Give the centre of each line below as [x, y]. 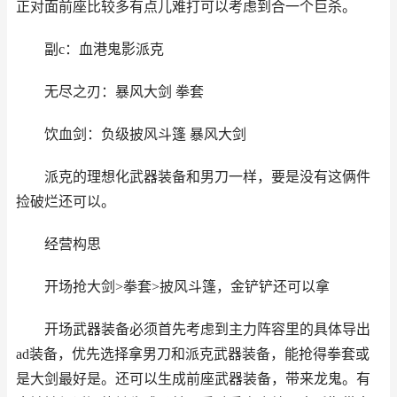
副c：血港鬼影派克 [104, 49]
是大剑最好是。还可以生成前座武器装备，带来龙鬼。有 [193, 379]
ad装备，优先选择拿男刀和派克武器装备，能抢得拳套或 [193, 354]
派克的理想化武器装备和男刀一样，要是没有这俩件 [207, 177]
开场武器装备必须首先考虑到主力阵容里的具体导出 [207, 329]
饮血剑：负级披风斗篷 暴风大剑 [145, 134]
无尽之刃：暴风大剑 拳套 [124, 92]
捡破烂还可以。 [66, 202]
